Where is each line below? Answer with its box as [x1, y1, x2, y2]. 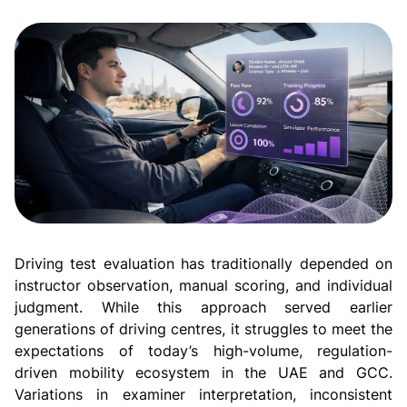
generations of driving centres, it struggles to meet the [15, 319, 392, 338]
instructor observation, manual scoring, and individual [15, 275, 392, 294]
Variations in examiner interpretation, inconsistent [15, 384, 392, 403]
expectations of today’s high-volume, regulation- [15, 341, 392, 360]
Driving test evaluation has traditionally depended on [15, 253, 392, 273]
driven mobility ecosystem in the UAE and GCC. [15, 362, 392, 382]
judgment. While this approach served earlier [15, 297, 392, 316]
